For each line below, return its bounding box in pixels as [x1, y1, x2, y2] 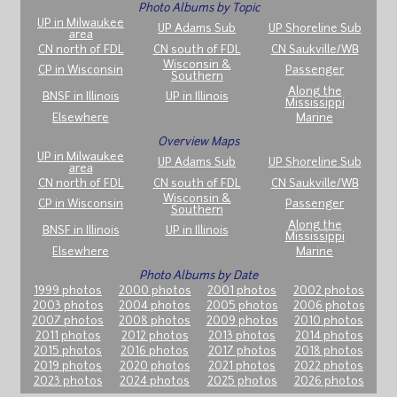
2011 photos [35, 330, 101, 342]
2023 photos [33, 375, 103, 387]
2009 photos [206, 315, 278, 327]
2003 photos [32, 300, 104, 312]
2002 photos [293, 284, 364, 297]
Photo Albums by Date [139, 269, 258, 282]
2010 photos [294, 315, 363, 327]
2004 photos [119, 300, 191, 312]
